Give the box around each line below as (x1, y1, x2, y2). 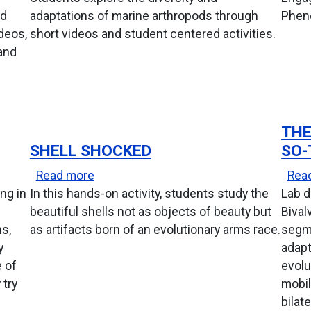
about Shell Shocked (93, 167, 206, 182)
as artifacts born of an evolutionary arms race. (29, 222, 280, 237)
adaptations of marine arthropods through (29, 9, 258, 24)
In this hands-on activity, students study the (29, 186, 269, 201)
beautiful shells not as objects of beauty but (29, 204, 271, 219)
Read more (35, 168, 94, 183)
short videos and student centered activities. (29, 27, 276, 42)
